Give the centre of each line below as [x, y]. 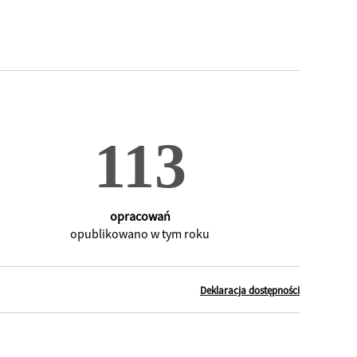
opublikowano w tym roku [140, 234]
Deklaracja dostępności [250, 291]
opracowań [140, 216]
